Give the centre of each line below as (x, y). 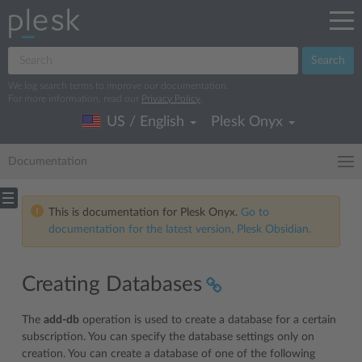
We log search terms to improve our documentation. (118, 86)
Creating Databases (112, 284)
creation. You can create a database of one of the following (168, 354)
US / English (145, 122)
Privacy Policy (171, 99)
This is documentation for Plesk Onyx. (145, 213)
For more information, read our (75, 99)
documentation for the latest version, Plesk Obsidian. (180, 229)
